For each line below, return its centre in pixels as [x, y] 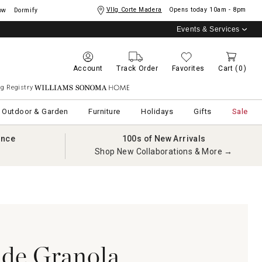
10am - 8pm [228, 10]
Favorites [188, 68]
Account [88, 68]
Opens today [188, 10]
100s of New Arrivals [164, 139]
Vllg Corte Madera [134, 10]
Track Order [137, 68]
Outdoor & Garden [35, 111]
